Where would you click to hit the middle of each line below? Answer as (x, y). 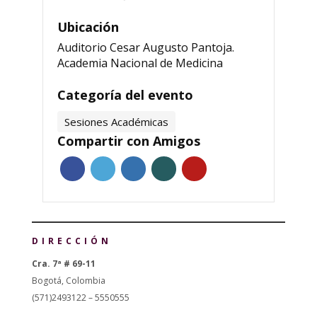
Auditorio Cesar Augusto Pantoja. (145, 47)
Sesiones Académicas (116, 122)
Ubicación (88, 27)
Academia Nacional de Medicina (140, 63)
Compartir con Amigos (128, 141)
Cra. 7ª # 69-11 (64, 264)
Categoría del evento (125, 95)
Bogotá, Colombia (68, 281)
